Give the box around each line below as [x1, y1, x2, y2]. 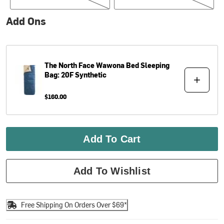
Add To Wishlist [73, 165, 150, 176]
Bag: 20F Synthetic [44, 69, 107, 79]
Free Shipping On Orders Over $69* [21, 200, 127, 210]
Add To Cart [83, 133, 141, 144]
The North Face [44, 60, 95, 70]
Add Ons [6, 13, 46, 27]
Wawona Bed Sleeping [96, 60, 170, 70]
